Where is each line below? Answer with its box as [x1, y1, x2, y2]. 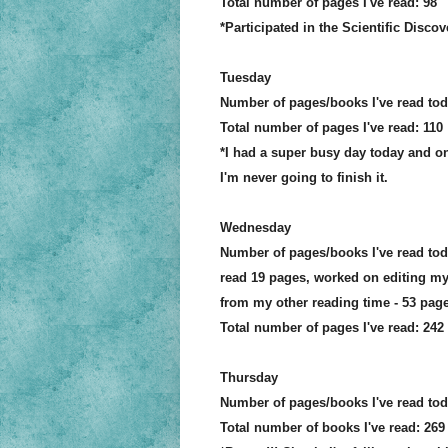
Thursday [219, 370, 278, 386]
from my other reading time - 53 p [219, 295, 428, 311]
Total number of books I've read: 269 [219, 420, 445, 436]
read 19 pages [219, 270, 306, 286]
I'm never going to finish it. [219, 170, 388, 186]
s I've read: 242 [351, 320, 444, 336]
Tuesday [219, 70, 271, 86]
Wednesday [219, 220, 291, 236]
